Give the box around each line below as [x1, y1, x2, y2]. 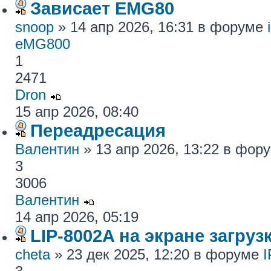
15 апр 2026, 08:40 [15, 103, 139, 120]
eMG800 [15, 36, 70, 52]
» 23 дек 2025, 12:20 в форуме [50, 246, 263, 263]
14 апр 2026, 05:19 [15, 209, 139, 225]
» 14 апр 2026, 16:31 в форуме [54, 19, 267, 35]
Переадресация [30, 120, 166, 140]
